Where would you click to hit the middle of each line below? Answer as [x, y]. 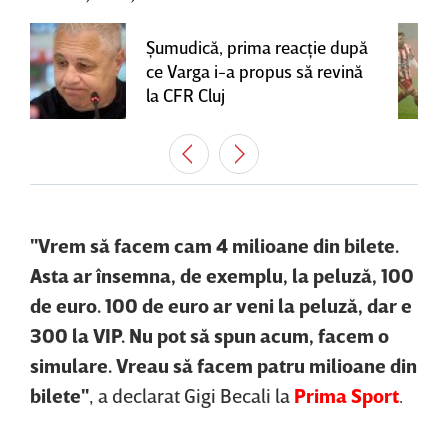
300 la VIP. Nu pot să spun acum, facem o [209, 334]
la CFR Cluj [185, 94]
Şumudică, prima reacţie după [257, 46]
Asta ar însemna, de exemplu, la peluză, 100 [222, 274]
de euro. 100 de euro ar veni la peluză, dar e [221, 304]
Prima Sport [346, 394]
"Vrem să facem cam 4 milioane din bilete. [214, 244]
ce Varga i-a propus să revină [254, 70]
